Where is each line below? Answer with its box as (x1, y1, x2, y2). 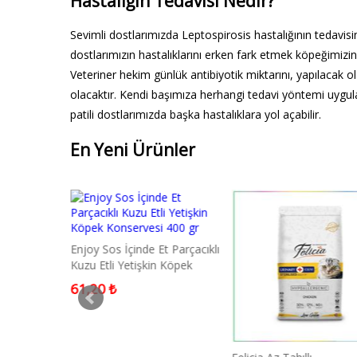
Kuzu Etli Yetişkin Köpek (70, 257, 192, 273)
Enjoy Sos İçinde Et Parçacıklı (70, 241, 219, 257)
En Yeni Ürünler (70, 138, 195, 161)
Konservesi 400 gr (70, 273, 163, 289)
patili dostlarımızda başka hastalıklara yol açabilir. (70, 107, 321, 123)
